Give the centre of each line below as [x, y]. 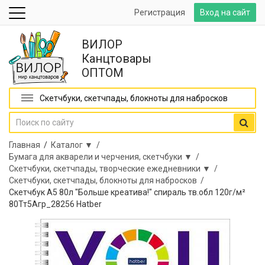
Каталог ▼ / [77, 145]
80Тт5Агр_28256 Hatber [55, 204]
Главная [25, 145]
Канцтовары [117, 59]
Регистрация [160, 12]
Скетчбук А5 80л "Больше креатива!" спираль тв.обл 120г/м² [127, 192]
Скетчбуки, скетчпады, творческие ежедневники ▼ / [115, 169]
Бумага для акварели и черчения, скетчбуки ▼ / [106, 157]
